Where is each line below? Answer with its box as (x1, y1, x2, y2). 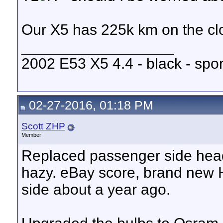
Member (21, 132, 41, 138)
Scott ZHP (21, 121, 65, 131)
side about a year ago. (21, 181, 170, 198)
